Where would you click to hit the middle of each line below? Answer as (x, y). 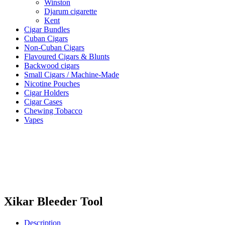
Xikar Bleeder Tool (53, 202)
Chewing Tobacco (53, 111)
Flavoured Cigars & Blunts (67, 57)
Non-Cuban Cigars (54, 48)
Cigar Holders (46, 93)
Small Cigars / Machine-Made (72, 75)
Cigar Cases (43, 102)
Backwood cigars (52, 66)
